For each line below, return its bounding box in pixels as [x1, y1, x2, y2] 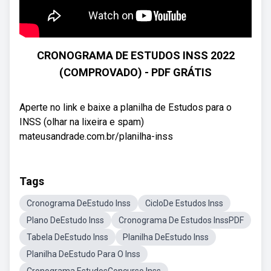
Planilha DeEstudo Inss [123, 232, 209, 242]
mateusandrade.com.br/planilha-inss [19, 131, 173, 142]
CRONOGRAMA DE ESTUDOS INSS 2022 [36, 49, 235, 62]
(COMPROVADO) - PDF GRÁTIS [59, 66, 212, 79]
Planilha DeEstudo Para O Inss [27, 249, 140, 259]
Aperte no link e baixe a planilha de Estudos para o [19, 102, 232, 113]
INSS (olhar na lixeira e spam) [19, 116, 144, 128]
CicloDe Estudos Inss [145, 198, 223, 208]
